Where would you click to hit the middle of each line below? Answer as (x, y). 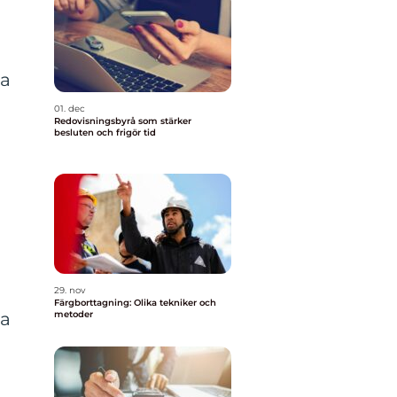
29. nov (70, 290)
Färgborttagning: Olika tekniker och (135, 303)
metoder (74, 314)
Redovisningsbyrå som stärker (123, 121)
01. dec (70, 109)
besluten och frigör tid (105, 132)
